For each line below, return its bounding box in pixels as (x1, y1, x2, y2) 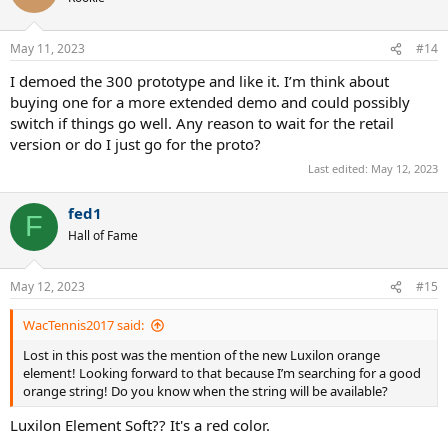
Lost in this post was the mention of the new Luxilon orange (23, 346, 380, 364)
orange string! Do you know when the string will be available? (23, 382, 388, 400)
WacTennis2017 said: (23, 316, 144, 334)
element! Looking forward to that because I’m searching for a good (23, 364, 421, 382)
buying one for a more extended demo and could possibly (10, 92, 410, 112)
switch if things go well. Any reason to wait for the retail (10, 113, 394, 133)
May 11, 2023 (10, 40, 85, 57)
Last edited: (308, 160, 371, 176)
